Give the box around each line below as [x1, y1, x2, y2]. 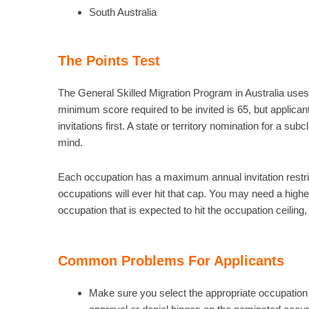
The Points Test [57, 52, 160, 68]
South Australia [88, 6, 157, 19]
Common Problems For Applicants [57, 253, 284, 269]
